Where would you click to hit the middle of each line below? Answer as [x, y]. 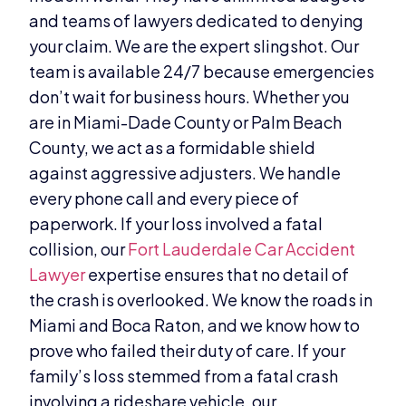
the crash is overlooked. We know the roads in [201, 299]
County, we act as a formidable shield [173, 147]
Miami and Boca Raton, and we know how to [195, 324]
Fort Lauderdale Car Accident [242, 248]
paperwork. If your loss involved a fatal [176, 223]
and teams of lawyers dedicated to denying [197, 20]
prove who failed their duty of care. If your [188, 350]
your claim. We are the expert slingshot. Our [194, 45]
